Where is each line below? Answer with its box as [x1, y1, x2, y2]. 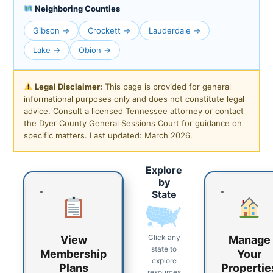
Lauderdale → [149, 25, 200, 35]
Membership [40, 247, 107, 260]
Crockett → [88, 25, 130, 35]
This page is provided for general [102, 81, 231, 91]
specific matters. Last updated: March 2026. [24, 130, 193, 140]
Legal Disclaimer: [32, 81, 102, 91]
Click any [147, 233, 180, 243]
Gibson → [33, 25, 69, 35]
